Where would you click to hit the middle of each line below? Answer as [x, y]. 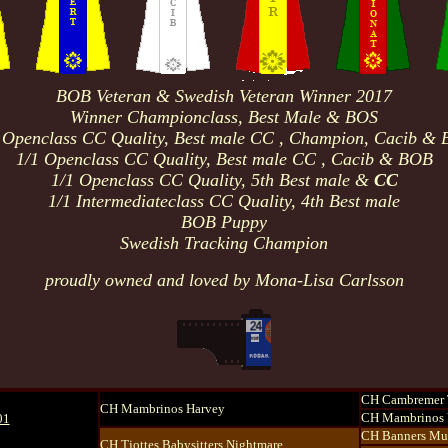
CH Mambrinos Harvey [162, 408]
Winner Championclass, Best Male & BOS [224, 117]
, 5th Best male [297, 180]
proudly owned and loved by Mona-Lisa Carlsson [224, 280]
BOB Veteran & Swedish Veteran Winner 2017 [224, 96]
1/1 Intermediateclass [128, 201]
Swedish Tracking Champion [224, 243]
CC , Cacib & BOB [362, 159]
